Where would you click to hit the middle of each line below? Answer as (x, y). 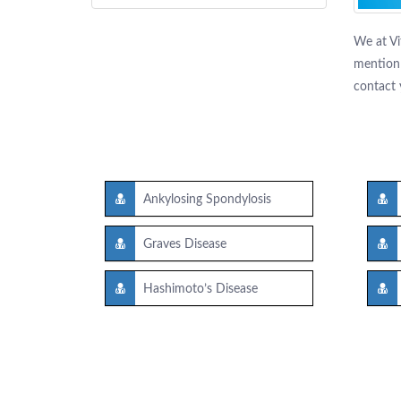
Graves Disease (185, 245)
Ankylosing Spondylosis (207, 200)
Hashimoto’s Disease (200, 290)
